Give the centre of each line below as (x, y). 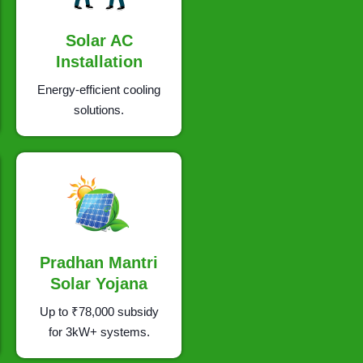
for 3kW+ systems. (99, 332)
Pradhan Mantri (99, 263)
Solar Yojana (99, 284)
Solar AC (99, 40)
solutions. (99, 109)
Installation (99, 61)
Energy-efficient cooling (99, 89)
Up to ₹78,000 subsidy (99, 312)
